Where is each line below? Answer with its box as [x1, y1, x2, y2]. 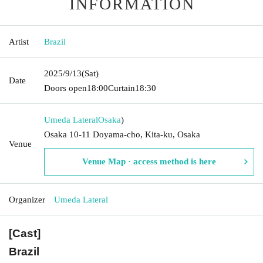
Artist [9, 36, 29, 46]
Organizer [9, 194, 45, 204]
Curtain [108, 83, 135, 93]
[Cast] [9, 227, 41, 240]
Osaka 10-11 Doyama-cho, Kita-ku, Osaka [44, 129, 200, 139]
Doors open [44, 83, 87, 93]
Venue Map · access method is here [82, 156, 216, 166]
